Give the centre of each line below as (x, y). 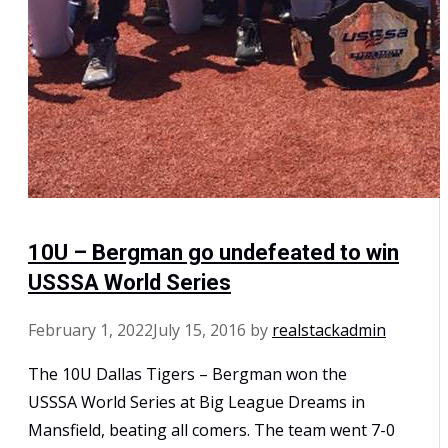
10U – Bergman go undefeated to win (213, 252)
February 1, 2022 (90, 329)
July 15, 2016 (199, 329)
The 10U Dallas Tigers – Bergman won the (187, 373)
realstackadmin (329, 329)
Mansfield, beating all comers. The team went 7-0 (211, 429)
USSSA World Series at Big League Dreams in (196, 401)
